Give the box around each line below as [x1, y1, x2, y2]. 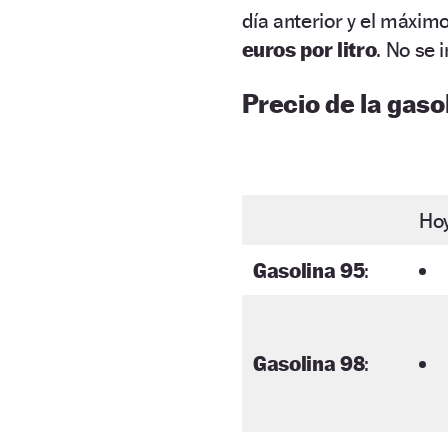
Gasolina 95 [253, 257, 365, 283]
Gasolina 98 [253, 350, 365, 376]
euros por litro [241, 36, 377, 62]
